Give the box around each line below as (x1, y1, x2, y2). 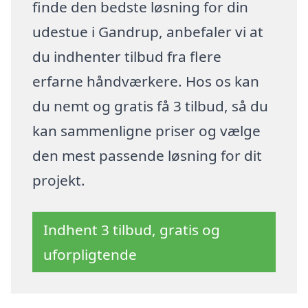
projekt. (32, 170, 86, 190)
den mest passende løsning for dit (32, 146, 263, 166)
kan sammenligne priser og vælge (32, 121, 261, 141)
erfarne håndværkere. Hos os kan (32, 71, 260, 91)
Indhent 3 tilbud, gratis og (43, 219, 221, 239)
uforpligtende (43, 244, 137, 264)
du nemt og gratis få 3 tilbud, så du (32, 96, 269, 116)
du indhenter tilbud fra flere (32, 47, 222, 67)
